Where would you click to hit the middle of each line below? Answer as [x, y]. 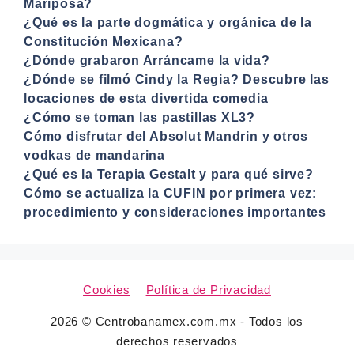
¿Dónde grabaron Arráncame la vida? [147, 60]
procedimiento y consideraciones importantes [175, 212]
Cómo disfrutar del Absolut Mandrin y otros [166, 136]
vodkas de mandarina [95, 155]
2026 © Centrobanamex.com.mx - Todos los [177, 321]
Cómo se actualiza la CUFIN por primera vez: [170, 193]
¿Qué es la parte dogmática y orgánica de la [168, 22]
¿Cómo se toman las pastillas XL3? [140, 117]
